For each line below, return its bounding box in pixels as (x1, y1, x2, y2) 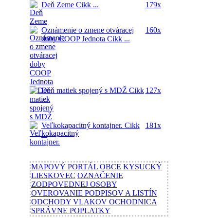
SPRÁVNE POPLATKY (31, 206, 110, 215)
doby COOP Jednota (41, 35, 107, 43)
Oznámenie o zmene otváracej (41, 26, 134, 34)
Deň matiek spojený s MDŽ (41, 86, 129, 94)
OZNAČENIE (77, 171, 123, 180)
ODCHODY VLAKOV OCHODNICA (31, 198, 157, 206)
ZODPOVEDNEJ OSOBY (31, 180, 117, 188)
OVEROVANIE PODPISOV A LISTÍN (31, 189, 157, 197)
